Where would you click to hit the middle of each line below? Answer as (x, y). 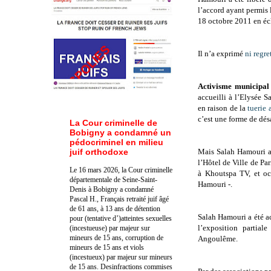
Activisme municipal (234, 87)
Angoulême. (218, 239)
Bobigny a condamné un (120, 132)
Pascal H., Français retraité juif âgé (119, 199)
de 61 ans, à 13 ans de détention (115, 208)
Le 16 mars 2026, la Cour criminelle (121, 170)
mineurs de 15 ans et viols (107, 247)
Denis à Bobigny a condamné (112, 189)
